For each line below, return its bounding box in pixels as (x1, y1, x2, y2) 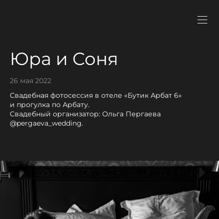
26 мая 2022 (10, 76, 51, 86)
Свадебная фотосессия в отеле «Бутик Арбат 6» (10, 90, 182, 100)
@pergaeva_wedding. (10, 118, 83, 128)
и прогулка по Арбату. (10, 100, 89, 109)
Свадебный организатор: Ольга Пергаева (10, 109, 161, 118)
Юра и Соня (10, 48, 118, 70)
